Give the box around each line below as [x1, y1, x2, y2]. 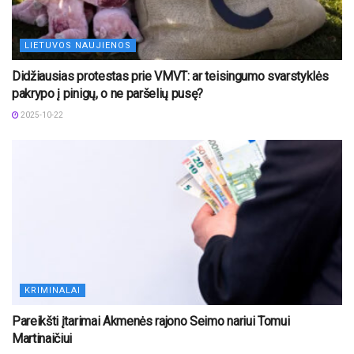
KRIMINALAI [24, 285, 81, 296]
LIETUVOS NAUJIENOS [24, 40, 131, 51]
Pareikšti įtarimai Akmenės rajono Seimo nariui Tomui [12, 314, 290, 330]
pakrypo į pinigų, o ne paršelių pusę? [12, 86, 204, 102]
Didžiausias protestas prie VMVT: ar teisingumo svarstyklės [12, 69, 329, 85]
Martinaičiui [12, 331, 73, 347]
